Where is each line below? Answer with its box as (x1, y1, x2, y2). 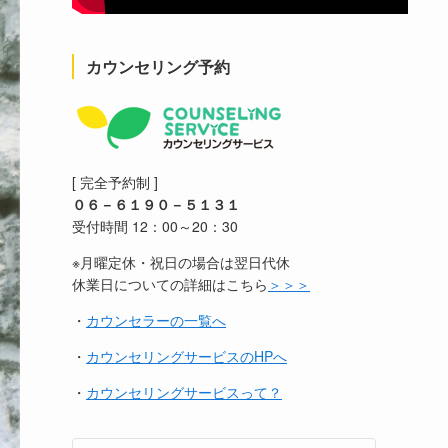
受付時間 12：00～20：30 (72, 216, 238, 236)
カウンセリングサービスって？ (86, 382, 282, 402)
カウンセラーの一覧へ (86, 310, 226, 330)
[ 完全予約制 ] (72, 172, 158, 192)
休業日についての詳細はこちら (72, 274, 268, 294)
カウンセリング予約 (86, 55, 230, 78)
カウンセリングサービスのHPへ (86, 346, 287, 366)
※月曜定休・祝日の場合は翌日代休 (72, 252, 290, 272)
